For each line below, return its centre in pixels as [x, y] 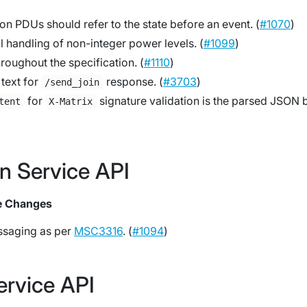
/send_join [72, 82]
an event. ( [232, 24]
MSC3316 [98, 231]
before [187, 24]
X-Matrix [71, 101]
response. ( [133, 82]
